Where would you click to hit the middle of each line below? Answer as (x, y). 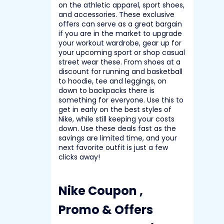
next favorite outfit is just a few (113, 147)
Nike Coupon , (101, 190)
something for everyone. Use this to (121, 100)
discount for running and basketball (120, 71)
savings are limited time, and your (118, 138)
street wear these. (90, 62)
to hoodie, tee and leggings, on (112, 81)
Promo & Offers (106, 209)
